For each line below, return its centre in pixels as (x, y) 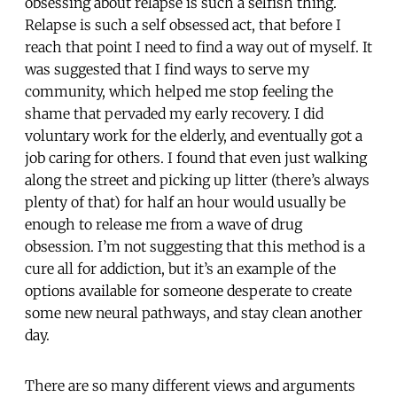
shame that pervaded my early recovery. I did (174, 113)
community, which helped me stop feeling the (179, 91)
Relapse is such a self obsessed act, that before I (183, 24)
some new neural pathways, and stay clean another (194, 312)
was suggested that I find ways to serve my (167, 69)
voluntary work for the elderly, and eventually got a (194, 135)
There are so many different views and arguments (190, 385)
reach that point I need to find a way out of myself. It (198, 47)
